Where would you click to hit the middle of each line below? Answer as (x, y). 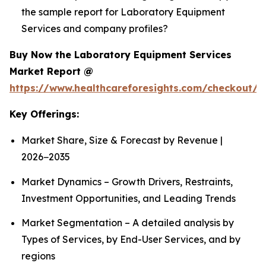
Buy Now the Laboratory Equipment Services (121, 55)
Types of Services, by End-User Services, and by (131, 239)
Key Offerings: (44, 114)
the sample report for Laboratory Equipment (123, 12)
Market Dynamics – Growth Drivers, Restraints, (127, 181)
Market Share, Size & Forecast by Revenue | (122, 140)
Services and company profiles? (95, 29)
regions (38, 256)
